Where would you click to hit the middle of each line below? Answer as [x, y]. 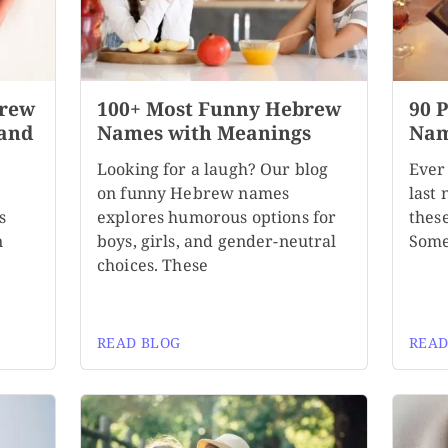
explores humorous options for [216, 217]
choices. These [152, 265]
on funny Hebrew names [193, 193]
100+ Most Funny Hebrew [218, 109]
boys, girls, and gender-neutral [216, 241]
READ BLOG [138, 343]
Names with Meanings [203, 133]
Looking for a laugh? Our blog [212, 169]
